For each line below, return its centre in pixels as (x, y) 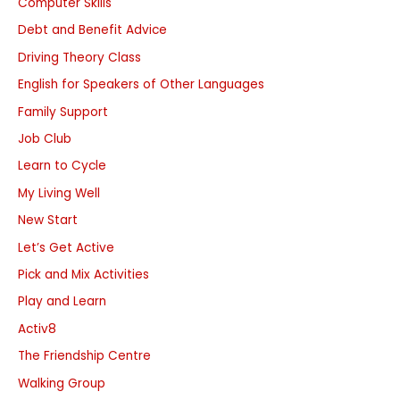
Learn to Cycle (62, 166)
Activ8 (37, 329)
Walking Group (62, 383)
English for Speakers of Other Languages (141, 85)
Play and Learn (62, 302)
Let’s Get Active (66, 247)
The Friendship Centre (84, 356)
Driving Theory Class (79, 57)
